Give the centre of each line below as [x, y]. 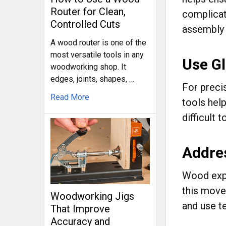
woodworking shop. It [88, 67]
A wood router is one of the [98, 42]
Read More [70, 97]
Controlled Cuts [85, 24]
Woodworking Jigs [92, 196]
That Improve [80, 209]
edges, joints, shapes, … [92, 79]
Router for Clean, [88, 11]
